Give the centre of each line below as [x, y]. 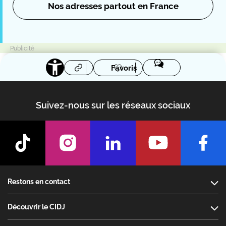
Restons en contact [39, 182]
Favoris [124, 68]
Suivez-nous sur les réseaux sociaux [113, 105]
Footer [21, 173]
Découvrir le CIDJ [36, 207]
